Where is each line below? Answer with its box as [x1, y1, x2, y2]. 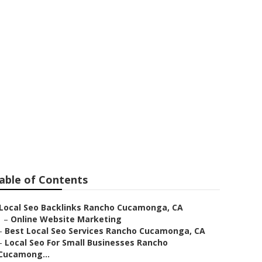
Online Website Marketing [11, 213, 122, 225]
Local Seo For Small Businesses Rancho [5, 237, 168, 248]
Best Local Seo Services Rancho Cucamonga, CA [5, 225, 205, 236]
